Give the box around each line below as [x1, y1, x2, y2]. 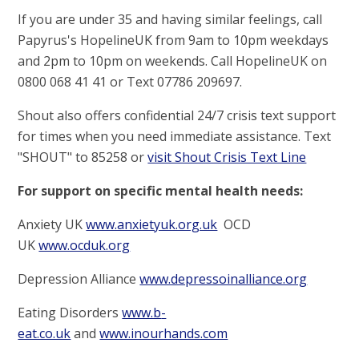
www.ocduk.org [38, 236, 131, 255]
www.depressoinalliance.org [139, 270, 308, 288]
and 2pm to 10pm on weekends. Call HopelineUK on [18, 52, 328, 71]
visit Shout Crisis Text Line [147, 148, 307, 167]
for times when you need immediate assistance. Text [18, 127, 332, 146]
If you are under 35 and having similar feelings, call [18, 10, 323, 29]
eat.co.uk [18, 325, 71, 343]
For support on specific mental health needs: [18, 182, 304, 200]
